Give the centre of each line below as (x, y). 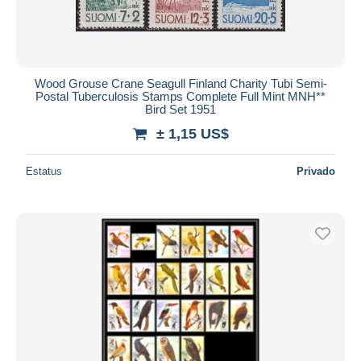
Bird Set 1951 (180, 109)
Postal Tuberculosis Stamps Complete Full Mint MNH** (180, 96)
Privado (316, 171)
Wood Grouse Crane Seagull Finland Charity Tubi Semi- (180, 83)
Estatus (44, 171)
